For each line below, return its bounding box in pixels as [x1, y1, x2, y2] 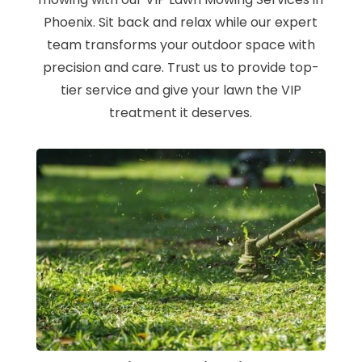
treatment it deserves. [109, 103, 253, 123]
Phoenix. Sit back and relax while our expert [44, 13, 318, 32]
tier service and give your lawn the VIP [60, 81, 301, 100]
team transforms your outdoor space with [46, 36, 315, 55]
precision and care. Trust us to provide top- [42, 58, 319, 78]
